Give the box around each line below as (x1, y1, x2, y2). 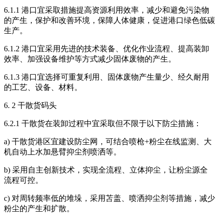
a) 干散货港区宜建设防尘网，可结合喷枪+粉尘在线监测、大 (4, 137, 212, 146)
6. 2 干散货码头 (4, 101, 57, 110)
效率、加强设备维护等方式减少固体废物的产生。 (4, 55, 176, 64)
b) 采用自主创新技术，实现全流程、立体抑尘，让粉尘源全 (4, 166, 208, 175)
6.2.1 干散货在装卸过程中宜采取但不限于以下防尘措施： (4, 119, 201, 128)
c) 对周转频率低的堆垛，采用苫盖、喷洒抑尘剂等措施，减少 (4, 194, 215, 203)
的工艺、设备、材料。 (4, 83, 82, 92)
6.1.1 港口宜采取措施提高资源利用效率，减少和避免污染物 (4, 6, 209, 15)
